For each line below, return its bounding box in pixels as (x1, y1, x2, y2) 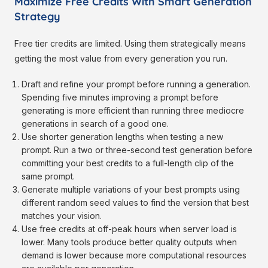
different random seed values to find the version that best (22, 197, 249, 208)
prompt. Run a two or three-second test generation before (22, 145, 253, 156)
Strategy (14, 10, 60, 24)
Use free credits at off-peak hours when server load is (22, 224, 237, 234)
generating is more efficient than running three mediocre (22, 105, 245, 116)
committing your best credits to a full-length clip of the (22, 158, 234, 169)
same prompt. (22, 171, 75, 182)
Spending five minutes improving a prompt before (22, 92, 219, 103)
